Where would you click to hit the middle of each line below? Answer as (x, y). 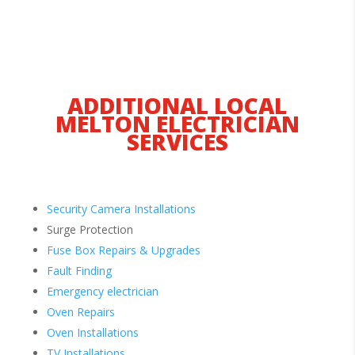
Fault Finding (79, 271)
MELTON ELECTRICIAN (177, 124)
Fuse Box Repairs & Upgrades (123, 250)
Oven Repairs (80, 312)
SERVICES (177, 142)
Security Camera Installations (121, 209)
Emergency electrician (102, 292)
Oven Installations (92, 333)
